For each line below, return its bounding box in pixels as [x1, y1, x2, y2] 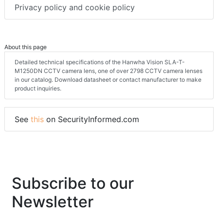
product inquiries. [15, 85, 61, 92]
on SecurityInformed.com [44, 114, 139, 125]
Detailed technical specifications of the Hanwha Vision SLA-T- [15, 58, 185, 66]
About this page [4, 43, 47, 51]
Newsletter [12, 192, 93, 212]
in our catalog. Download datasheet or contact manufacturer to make [15, 76, 201, 84]
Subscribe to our [12, 174, 134, 193]
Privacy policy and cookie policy [15, 2, 135, 13]
